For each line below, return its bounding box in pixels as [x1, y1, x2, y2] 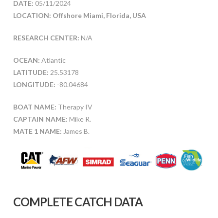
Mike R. [67, 114, 91, 123]
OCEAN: [13, 55, 40, 64]
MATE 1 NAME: [13, 127, 63, 135]
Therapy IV [56, 102, 92, 111]
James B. [63, 127, 90, 135]
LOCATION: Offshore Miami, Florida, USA [13, 11, 146, 19]
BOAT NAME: [13, 102, 56, 111]
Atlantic [39, 55, 66, 64]
